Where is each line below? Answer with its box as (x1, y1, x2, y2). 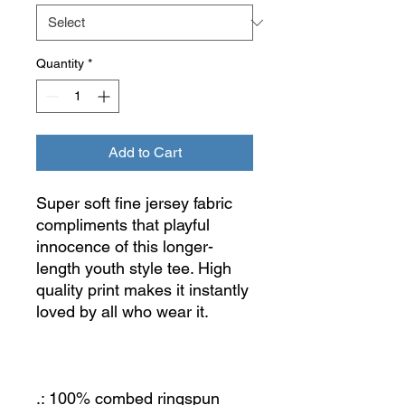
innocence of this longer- (36, 237, 213, 256)
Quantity (36, 56, 84, 71)
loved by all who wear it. (36, 302, 209, 321)
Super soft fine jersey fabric (36, 193, 232, 212)
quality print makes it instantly (36, 280, 249, 299)
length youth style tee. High (36, 259, 231, 278)
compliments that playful (36, 215, 210, 234)
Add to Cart (108, 144, 182, 161)
